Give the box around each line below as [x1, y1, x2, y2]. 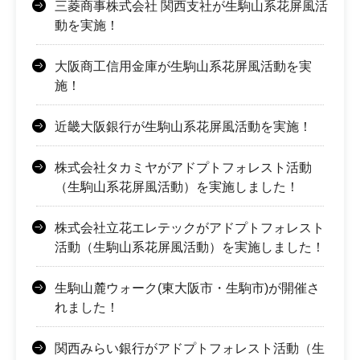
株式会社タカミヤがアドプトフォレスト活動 [55, 160, 312, 174]
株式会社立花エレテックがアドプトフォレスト [55, 220, 325, 235]
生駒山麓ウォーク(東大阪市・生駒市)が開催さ [55, 280, 320, 295]
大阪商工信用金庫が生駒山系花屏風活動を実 [55, 59, 312, 73]
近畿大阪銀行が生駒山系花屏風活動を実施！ [55, 119, 312, 133]
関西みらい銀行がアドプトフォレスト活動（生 [55, 341, 325, 355]
